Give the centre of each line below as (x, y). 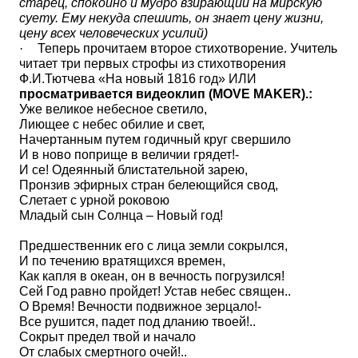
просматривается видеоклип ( (116, 94)
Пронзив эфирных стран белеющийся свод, (149, 185)
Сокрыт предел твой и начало (107, 337)
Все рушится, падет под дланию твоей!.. (137, 322)
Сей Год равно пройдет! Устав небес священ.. (155, 291)
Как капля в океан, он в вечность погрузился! (152, 276)
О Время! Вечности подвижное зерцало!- (140, 306)
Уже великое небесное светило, (113, 109)
